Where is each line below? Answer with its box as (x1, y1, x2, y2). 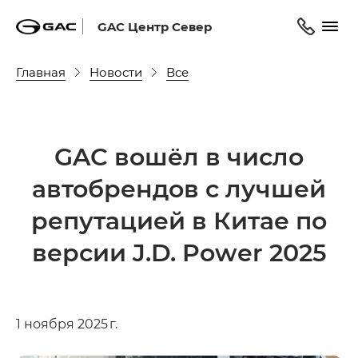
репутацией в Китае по (31, 204, 327, 236)
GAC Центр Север (97, 18, 212, 34)
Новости (89, 63, 142, 80)
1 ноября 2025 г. (16, 315, 117, 332)
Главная (16, 63, 66, 80)
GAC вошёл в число (54, 140, 304, 172)
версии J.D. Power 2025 (31, 236, 327, 268)
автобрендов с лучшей (32, 172, 326, 204)
